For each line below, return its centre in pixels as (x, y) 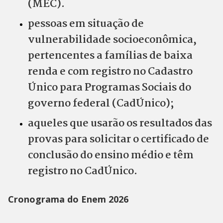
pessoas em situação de (86, 24)
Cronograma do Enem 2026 (68, 199)
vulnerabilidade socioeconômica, (112, 40)
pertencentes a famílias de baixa (110, 56)
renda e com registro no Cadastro (110, 72)
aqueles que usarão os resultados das (120, 124)
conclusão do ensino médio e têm (111, 156)
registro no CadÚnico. (83, 171)
